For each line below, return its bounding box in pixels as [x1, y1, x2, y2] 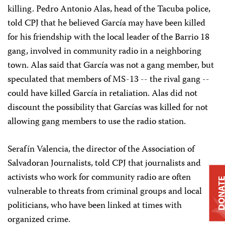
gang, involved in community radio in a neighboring [8, 44, 201, 59]
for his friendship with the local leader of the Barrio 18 [8, 30, 209, 45]
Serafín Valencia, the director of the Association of [8, 142, 194, 157]
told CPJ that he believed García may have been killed [8, 16, 205, 31]
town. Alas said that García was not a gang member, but [8, 58, 214, 73]
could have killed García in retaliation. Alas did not [8, 86, 197, 101]
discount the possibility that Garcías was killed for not [8, 100, 208, 116]
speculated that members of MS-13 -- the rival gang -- [8, 72, 209, 87]
